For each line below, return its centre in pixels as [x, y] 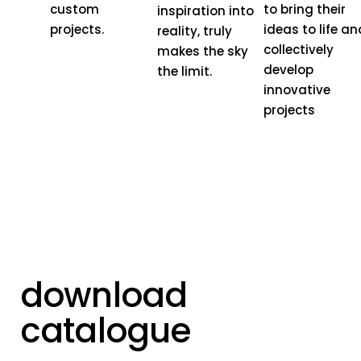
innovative [297, 90]
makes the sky [202, 52]
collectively [299, 50]
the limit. [184, 72]
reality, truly [194, 31]
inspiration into [205, 11]
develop [289, 70]
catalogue [106, 331]
